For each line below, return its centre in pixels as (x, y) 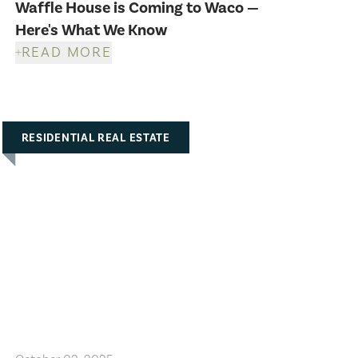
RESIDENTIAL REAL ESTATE (95, 138)
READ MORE (66, 52)
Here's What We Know (91, 30)
